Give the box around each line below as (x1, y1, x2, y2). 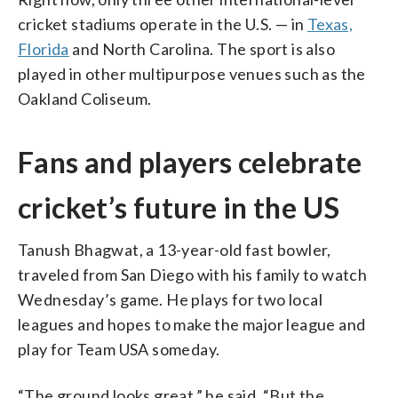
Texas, (306, 13, 354, 34)
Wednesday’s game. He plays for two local (18, 289, 322, 309)
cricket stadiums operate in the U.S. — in (18, 13, 307, 34)
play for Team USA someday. (18, 338, 220, 359)
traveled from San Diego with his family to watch (18, 264, 368, 284)
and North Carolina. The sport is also (68, 38, 336, 59)
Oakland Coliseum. (18, 88, 152, 108)
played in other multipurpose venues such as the (18, 63, 366, 84)
